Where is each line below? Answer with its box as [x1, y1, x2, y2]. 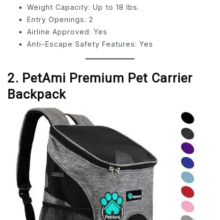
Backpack [7, 86, 66, 102]
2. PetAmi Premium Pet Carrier [7, 70, 192, 85]
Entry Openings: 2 [27, 15, 93, 24]
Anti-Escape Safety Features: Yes [27, 39, 153, 48]
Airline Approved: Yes [27, 27, 108, 36]
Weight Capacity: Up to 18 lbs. [27, 2, 139, 11]
